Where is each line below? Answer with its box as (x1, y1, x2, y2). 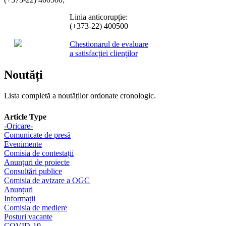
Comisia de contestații (4, 149, 74, 158)
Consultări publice (4, 167, 62, 176)
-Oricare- (4, 122, 33, 131)
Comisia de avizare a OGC (4, 176, 90, 185)
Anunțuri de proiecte (4, 158, 70, 167)
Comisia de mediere (4, 203, 67, 212)
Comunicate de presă (4, 131, 71, 140)
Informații (4, 194, 35, 203)
